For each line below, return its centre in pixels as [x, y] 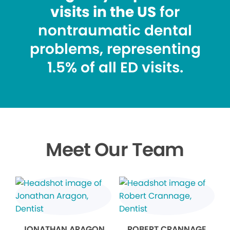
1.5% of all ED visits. [115, 68]
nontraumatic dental [115, 31]
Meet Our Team [115, 150]
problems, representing [115, 49]
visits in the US [103, 12]
